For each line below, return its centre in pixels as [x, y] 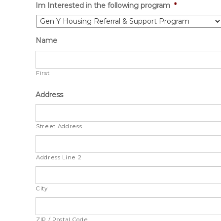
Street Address [59, 126]
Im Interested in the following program [103, 5]
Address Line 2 [59, 157]
